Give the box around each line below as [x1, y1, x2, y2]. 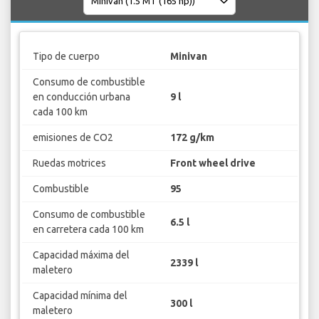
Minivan [170, 51, 207, 63]
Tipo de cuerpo [32, 51, 100, 63]
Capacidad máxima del [32, 249, 130, 261]
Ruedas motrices [32, 157, 106, 169]
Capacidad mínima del [32, 290, 127, 302]
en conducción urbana [32, 91, 130, 103]
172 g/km [170, 132, 214, 144]
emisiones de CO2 [32, 132, 113, 144]
